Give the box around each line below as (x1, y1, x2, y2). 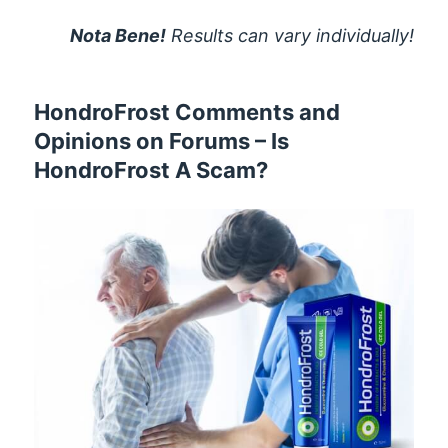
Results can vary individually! (165, 24, 414, 46)
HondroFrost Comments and (34, 98, 341, 125)
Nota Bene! (69, 24, 166, 46)
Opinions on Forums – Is (34, 127, 290, 154)
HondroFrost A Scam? (34, 156, 269, 183)
